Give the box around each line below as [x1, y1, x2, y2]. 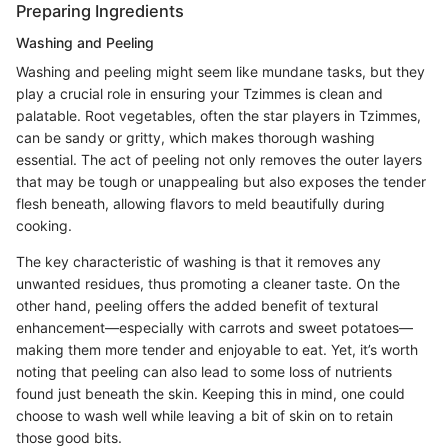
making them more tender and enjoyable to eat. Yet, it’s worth [16, 340, 418, 358]
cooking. [16, 216, 72, 234]
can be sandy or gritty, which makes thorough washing [16, 128, 375, 146]
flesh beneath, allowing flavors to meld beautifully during [16, 194, 385, 212]
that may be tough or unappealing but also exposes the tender [16, 172, 426, 190]
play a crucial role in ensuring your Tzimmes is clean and [16, 84, 383, 102]
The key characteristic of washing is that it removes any [16, 252, 381, 270]
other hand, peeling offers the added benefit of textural [16, 296, 378, 314]
